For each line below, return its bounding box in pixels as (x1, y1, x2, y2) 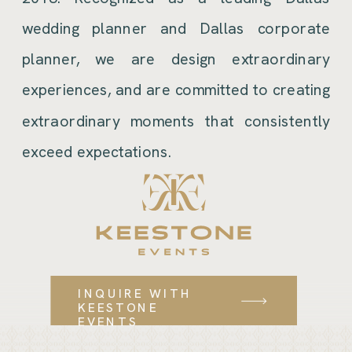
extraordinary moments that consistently (22, 111, 331, 131)
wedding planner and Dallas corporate (22, 18, 331, 38)
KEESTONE (78, 300, 159, 316)
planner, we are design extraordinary (22, 49, 331, 70)
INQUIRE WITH (78, 285, 192, 302)
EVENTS (78, 314, 138, 330)
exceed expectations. (22, 141, 172, 162)
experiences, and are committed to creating (22, 80, 331, 101)
